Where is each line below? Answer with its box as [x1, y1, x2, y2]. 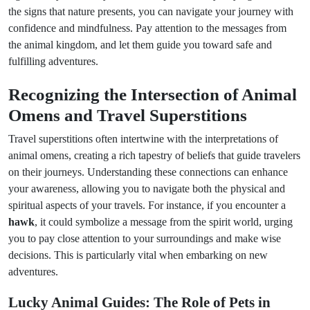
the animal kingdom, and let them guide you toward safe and [8, 39, 272, 51]
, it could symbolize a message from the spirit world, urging [35, 216, 293, 228]
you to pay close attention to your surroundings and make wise [8, 232, 281, 244]
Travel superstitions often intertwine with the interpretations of [8, 133, 278, 145]
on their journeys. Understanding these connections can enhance [8, 166, 288, 178]
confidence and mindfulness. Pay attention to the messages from [8, 22, 286, 34]
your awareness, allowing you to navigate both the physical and [8, 183, 285, 194]
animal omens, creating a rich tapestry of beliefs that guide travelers [8, 149, 300, 161]
